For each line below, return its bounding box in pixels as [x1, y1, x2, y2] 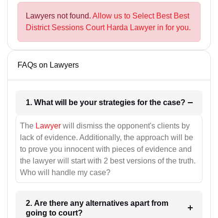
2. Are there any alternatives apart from [25, 199, 168, 207]
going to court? [25, 208, 83, 217]
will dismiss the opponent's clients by [61, 121, 190, 130]
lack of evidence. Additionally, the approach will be [20, 133, 193, 142]
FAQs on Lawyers [18, 61, 79, 70]
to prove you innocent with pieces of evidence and [20, 145, 192, 153]
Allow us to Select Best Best [92, 12, 189, 20]
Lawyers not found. [26, 12, 92, 20]
